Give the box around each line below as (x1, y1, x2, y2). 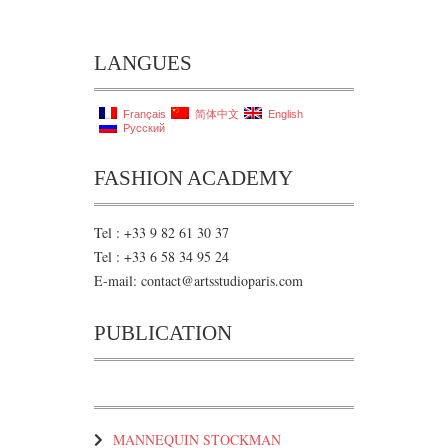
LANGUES (94, 50, 192, 75)
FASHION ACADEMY (94, 165, 293, 190)
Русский (117, 121, 165, 134)
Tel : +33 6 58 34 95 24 (94, 246, 229, 266)
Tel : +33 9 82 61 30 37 (94, 222, 229, 242)
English (262, 107, 303, 120)
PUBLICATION (94, 320, 232, 345)
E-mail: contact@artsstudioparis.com (94, 270, 303, 290)
